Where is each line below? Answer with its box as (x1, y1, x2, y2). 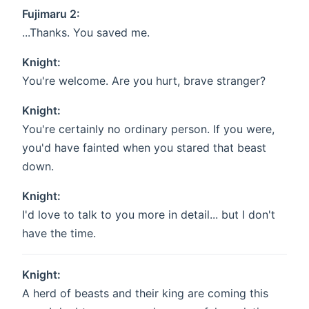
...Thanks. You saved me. (22, 26, 150, 40)
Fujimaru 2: (22, 7, 80, 21)
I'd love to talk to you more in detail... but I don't (22, 208, 275, 222)
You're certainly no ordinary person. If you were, (22, 122, 275, 137)
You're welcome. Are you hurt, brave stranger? (22, 74, 266, 88)
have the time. (22, 226, 96, 241)
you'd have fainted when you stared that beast (22, 141, 266, 155)
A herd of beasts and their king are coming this (22, 286, 268, 301)
